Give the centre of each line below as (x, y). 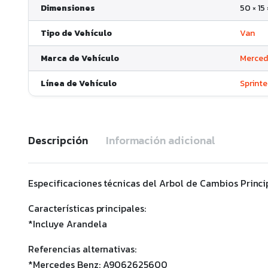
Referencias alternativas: (83, 249)
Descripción (58, 141)
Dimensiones (68, 8)
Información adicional (161, 141)
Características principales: (87, 208)
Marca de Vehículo (80, 59)
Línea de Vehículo (79, 84)
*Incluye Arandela (68, 224)
